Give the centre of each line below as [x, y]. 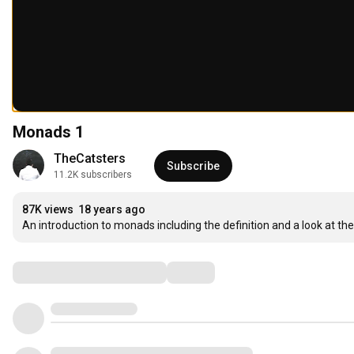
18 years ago [112, 210]
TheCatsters [90, 159]
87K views [48, 210]
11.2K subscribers [93, 175]
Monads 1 [48, 132]
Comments [51, 272]
